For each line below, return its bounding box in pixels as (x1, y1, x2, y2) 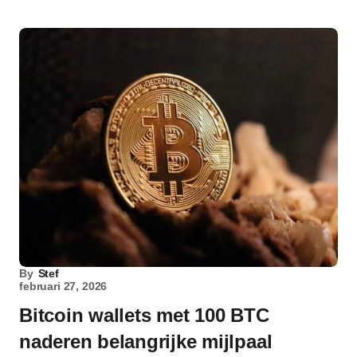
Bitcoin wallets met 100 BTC (19, 304, 269, 326)
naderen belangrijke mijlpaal (19, 331, 273, 352)
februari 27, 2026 (19, 280, 108, 292)
